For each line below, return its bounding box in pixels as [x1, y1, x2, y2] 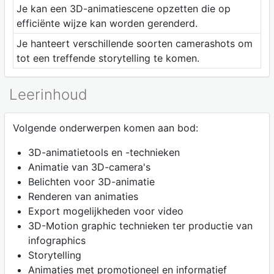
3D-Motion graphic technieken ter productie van [28, 220, 253, 232]
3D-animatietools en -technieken [28, 146, 180, 159]
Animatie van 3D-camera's [28, 161, 150, 174]
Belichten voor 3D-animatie [28, 176, 155, 188]
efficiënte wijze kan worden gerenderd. [16, 17, 198, 29]
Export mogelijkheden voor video [28, 205, 183, 218]
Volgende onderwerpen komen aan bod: [12, 122, 198, 135]
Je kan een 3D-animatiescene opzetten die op [16, 2, 231, 15]
